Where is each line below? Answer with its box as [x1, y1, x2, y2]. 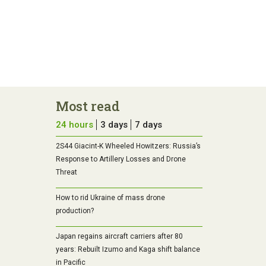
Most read [55, 97, 120, 115]
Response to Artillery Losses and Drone [55, 155, 186, 164]
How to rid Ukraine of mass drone [55, 194, 165, 202]
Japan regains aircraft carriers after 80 [55, 232, 183, 241]
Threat [55, 168, 77, 177]
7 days [134, 119, 162, 131]
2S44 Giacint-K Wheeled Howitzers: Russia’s [55, 142, 201, 151]
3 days [100, 119, 128, 131]
